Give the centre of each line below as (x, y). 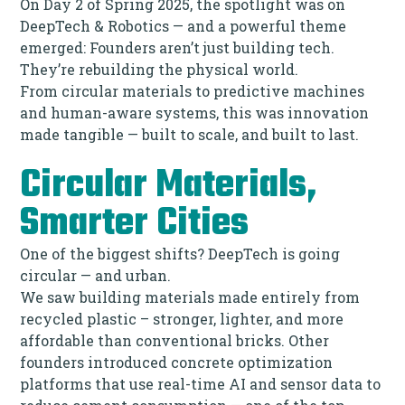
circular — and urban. (96, 275)
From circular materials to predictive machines (193, 90)
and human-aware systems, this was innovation (195, 112)
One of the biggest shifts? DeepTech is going (180, 253)
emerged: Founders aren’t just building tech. (178, 47)
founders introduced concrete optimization (177, 362)
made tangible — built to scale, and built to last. (190, 134)
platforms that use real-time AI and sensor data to (201, 383)
